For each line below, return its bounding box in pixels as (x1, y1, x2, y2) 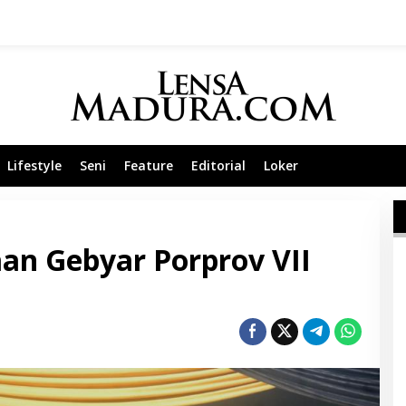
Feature (124, 157, 173, 174)
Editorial (191, 157, 246, 174)
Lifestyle (7, 157, 62, 174)
